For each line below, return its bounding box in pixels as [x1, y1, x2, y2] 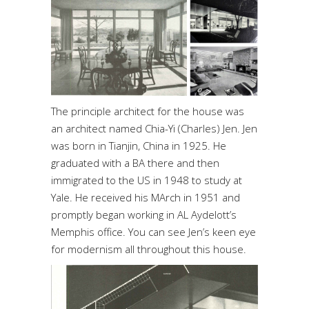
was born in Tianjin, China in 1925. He [51, 139, 226, 153]
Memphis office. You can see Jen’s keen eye [51, 225, 256, 239]
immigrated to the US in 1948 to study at [51, 173, 242, 188]
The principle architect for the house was [51, 104, 244, 119]
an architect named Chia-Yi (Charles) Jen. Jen [51, 121, 257, 136]
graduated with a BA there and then [51, 156, 219, 170]
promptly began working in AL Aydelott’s [51, 208, 237, 222]
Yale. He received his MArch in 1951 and [51, 190, 240, 205]
